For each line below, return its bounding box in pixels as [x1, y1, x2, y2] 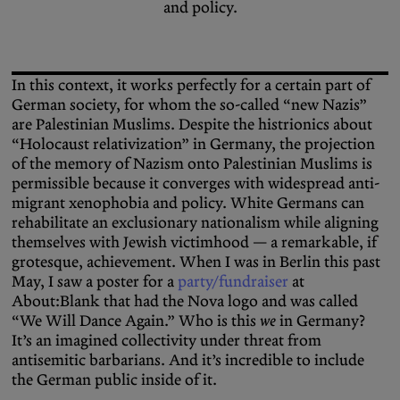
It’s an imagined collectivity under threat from [12, 330, 321, 351]
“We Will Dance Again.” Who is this [12, 311, 260, 331]
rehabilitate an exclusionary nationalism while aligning [12, 212, 379, 233]
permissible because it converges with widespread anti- [12, 173, 379, 194]
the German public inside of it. [12, 370, 217, 390]
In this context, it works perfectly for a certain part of [12, 75, 371, 96]
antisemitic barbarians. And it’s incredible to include [12, 350, 364, 371]
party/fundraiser [178, 271, 288, 292]
